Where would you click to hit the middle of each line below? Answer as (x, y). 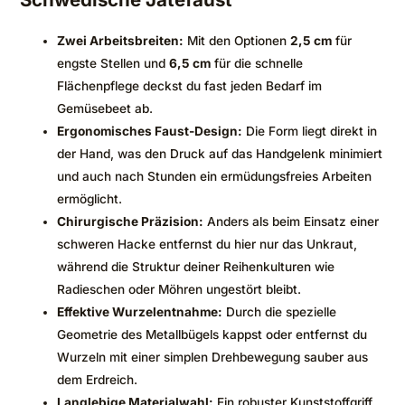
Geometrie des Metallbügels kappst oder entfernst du (212, 334)
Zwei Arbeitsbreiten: (121, 40)
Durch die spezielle (280, 311)
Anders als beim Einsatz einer (292, 221)
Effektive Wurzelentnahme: (140, 311)
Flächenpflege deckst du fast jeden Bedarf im (190, 85)
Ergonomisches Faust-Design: (150, 131)
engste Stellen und (113, 63)
